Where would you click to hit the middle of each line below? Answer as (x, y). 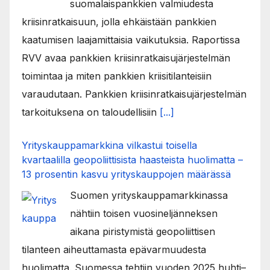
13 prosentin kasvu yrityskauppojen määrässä (126, 174)
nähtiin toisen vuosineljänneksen (144, 214)
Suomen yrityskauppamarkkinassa (149, 196)
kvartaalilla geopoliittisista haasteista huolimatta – (132, 160)
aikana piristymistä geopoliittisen (143, 232)
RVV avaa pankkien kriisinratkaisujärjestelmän (126, 58)
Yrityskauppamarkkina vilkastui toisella (109, 146)
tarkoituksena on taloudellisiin (91, 112)
